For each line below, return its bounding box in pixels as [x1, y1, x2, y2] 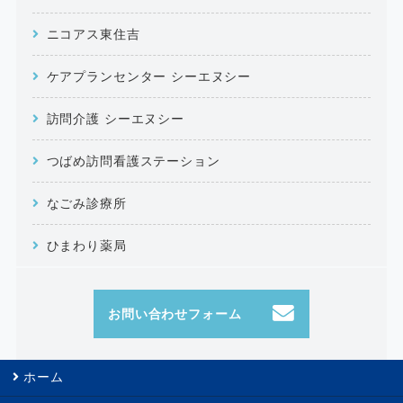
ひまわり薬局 [46, 237, 127, 254]
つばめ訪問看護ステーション [46, 152, 220, 169]
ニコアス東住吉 [46, 25, 140, 42]
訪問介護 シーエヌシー [46, 110, 184, 127]
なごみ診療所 [46, 194, 127, 211]
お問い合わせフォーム [108, 305, 242, 322]
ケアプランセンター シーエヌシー [46, 67, 252, 85]
